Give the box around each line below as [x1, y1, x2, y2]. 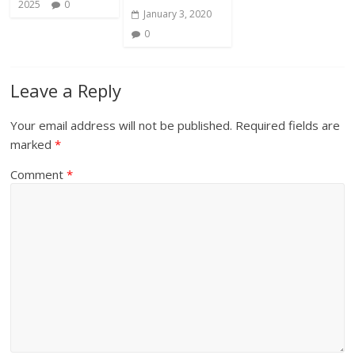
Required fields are [235, 116, 341, 133]
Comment [10, 166, 67, 182]
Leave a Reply [10, 78, 122, 102]
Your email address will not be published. [10, 116, 233, 133]
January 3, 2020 [143, 6, 212, 21]
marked [10, 136, 55, 152]
